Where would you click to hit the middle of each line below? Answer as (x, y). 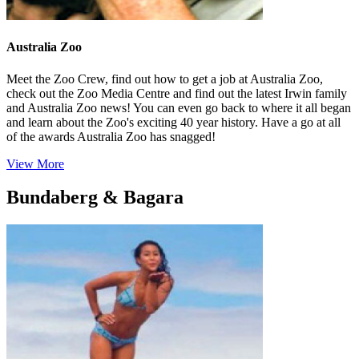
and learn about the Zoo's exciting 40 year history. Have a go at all (173, 122)
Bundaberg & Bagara (95, 198)
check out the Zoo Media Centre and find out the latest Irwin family (177, 93)
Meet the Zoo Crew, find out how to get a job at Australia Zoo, (165, 79)
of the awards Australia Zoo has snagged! (111, 136)
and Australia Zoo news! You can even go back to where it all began (179, 107)
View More (35, 163)
